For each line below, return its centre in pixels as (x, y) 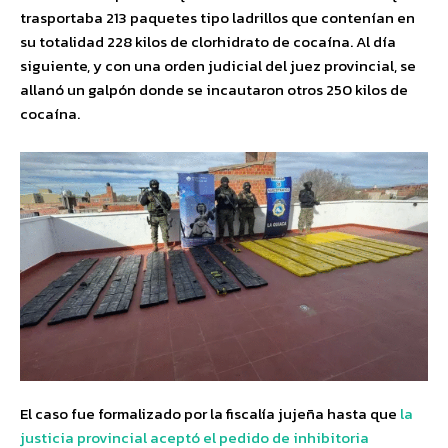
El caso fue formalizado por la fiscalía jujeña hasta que (210, 414)
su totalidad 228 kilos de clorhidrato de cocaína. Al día (208, 41)
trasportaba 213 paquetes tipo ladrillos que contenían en (217, 17)
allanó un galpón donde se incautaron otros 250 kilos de (214, 89)
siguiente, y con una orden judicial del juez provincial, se (218, 65)
